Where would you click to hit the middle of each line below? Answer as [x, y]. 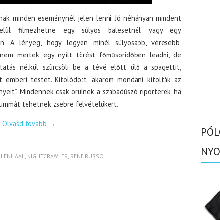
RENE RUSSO [87, 156]
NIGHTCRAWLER [47, 156]
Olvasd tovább [26, 124]
